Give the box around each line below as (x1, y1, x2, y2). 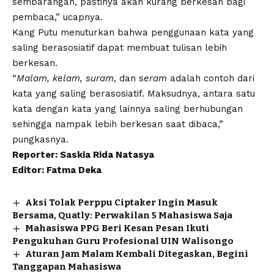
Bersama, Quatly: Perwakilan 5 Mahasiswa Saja (12, 210, 232, 221)
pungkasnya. (12, 134, 68, 146)
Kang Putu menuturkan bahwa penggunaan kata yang (12, 27, 254, 39)
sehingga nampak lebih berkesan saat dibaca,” (12, 119, 223, 130)
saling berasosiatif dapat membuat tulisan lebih (12, 42, 227, 54)
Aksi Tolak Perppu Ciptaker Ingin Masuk (25, 197, 218, 209)
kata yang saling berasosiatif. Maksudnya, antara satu (12, 88, 255, 100)
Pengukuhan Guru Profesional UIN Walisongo (12, 235, 234, 247)
